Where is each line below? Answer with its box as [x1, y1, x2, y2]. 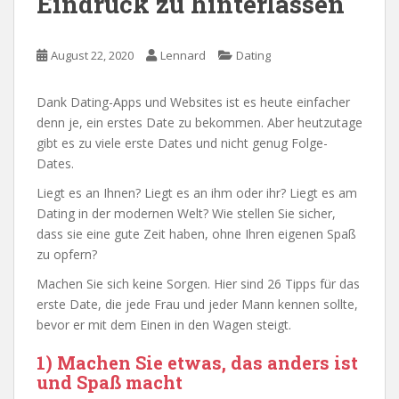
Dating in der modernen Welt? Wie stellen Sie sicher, [37, 204, 336, 222]
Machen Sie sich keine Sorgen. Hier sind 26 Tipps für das [37, 274, 360, 292]
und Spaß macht [37, 370, 183, 394]
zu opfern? [37, 245, 97, 263]
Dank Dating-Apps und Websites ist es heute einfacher [37, 93, 350, 110]
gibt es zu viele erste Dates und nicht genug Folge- [37, 134, 328, 151]
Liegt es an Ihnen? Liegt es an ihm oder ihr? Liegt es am [37, 183, 357, 201]
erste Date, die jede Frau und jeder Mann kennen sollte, [37, 295, 358, 313]
